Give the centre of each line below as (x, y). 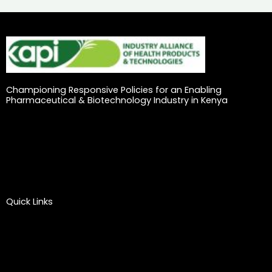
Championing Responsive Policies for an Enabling (114, 90)
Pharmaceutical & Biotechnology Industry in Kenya (117, 100)
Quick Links (29, 202)
